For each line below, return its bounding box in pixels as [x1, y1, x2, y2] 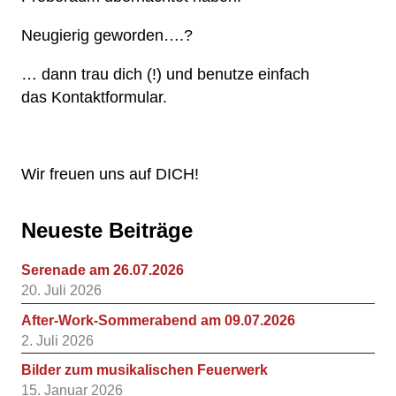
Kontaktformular [51, 88, 163, 106]
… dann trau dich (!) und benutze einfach [21, 65, 309, 83]
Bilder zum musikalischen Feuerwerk [21, 362, 268, 378]
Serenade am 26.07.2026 [21, 262, 184, 278]
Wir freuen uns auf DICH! [21, 164, 199, 183]
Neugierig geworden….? [21, 26, 193, 44]
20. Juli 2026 [21, 282, 102, 298]
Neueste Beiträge [21, 218, 193, 243]
